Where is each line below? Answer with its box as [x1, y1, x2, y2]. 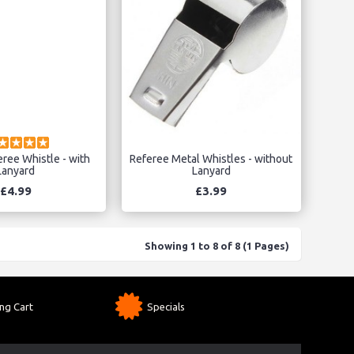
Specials [147, 300, 185, 312]
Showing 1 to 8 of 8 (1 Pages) [145, 240, 289, 251]
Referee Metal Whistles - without [130, 153, 292, 165]
